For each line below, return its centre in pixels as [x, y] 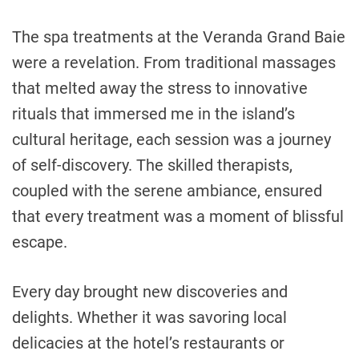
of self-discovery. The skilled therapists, [152, 165]
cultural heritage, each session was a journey [171, 139]
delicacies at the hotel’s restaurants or [148, 343]
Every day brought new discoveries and [150, 291]
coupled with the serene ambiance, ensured [167, 190]
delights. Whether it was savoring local [149, 317]
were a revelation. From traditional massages [174, 62]
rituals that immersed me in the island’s [153, 113]
